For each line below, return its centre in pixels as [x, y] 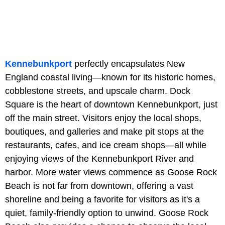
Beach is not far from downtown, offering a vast [99, 186]
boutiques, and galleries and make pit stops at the [104, 131]
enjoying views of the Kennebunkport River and [99, 158]
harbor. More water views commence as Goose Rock [111, 172]
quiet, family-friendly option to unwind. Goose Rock [107, 213]
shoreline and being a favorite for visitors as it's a [102, 199]
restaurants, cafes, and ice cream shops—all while [106, 145]
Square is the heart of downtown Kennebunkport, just [111, 104]
